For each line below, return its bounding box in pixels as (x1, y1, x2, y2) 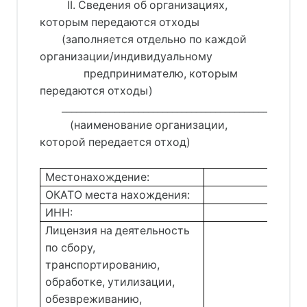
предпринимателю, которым (40, 66, 238, 80)
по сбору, (45, 241, 96, 254)
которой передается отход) (40, 135, 191, 149)
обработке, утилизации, (45, 275, 175, 288)
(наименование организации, (40, 118, 228, 132)
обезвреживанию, (45, 292, 143, 306)
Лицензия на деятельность (45, 223, 191, 237)
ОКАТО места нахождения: (45, 188, 191, 201)
